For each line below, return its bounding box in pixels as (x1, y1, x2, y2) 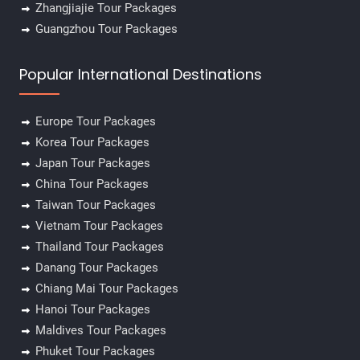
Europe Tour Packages (35, 114, 156, 129)
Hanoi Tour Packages (35, 302, 150, 317)
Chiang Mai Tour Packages (35, 281, 178, 297)
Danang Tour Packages (35, 260, 158, 276)
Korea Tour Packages (35, 135, 149, 150)
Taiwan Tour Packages (35, 198, 156, 213)
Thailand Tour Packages (35, 239, 164, 255)
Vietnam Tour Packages (35, 219, 163, 234)
